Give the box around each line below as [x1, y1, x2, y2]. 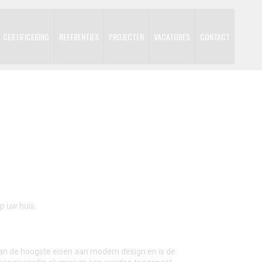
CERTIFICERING [3, 30, 49, 43]
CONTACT [200, 30, 230, 43]
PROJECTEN [109, 30, 144, 43]
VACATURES [154, 30, 190, 43]
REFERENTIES [59, 30, 99, 43]
